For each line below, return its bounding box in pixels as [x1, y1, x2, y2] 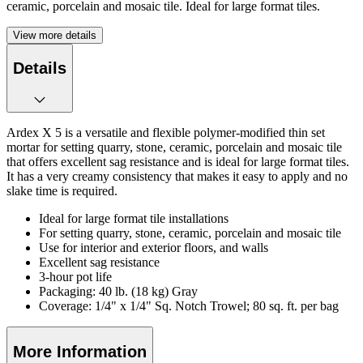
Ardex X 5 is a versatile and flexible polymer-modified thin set [6, 126, 325, 139]
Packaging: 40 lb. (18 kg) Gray [39, 284, 198, 298]
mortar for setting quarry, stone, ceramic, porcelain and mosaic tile [6, 140, 342, 154]
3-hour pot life [39, 270, 112, 284]
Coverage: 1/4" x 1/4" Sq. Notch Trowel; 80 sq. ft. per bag [39, 299, 339, 313]
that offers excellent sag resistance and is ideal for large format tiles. [6, 155, 349, 169]
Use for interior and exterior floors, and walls [39, 241, 268, 254]
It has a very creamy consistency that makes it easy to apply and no [6, 169, 348, 183]
